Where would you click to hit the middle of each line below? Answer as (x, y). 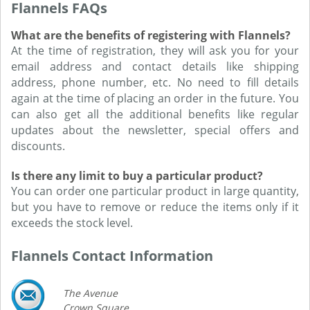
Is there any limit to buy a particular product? (137, 176)
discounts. (38, 146)
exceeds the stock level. (72, 223)
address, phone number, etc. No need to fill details (155, 83)
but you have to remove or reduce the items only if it (155, 207)
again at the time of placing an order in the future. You (155, 99)
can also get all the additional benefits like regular (155, 115)
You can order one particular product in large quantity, (155, 191)
